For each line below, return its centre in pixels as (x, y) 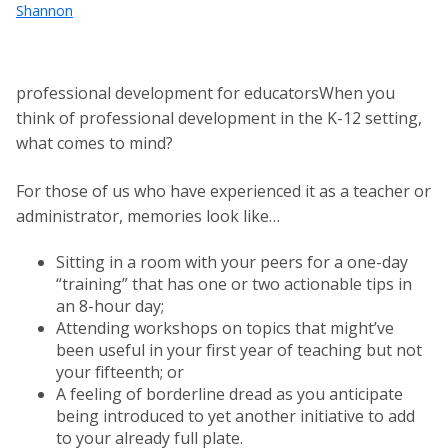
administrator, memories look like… (150, 215)
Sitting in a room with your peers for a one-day (232, 262)
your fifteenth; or (120, 372)
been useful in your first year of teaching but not (239, 350)
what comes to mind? (96, 143)
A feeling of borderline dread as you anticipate (229, 394)
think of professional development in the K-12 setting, (219, 118)
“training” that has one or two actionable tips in (234, 284)
